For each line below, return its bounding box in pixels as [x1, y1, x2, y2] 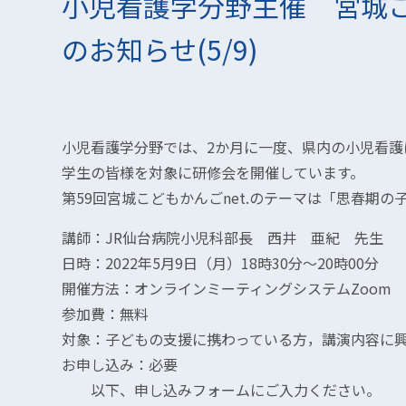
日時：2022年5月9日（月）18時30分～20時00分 [62, 252, 379, 274]
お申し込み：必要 [62, 353, 178, 375]
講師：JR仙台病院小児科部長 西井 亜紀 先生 [62, 227, 383, 248]
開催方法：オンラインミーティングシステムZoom [62, 277, 391, 299]
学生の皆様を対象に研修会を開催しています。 [62, 161, 364, 183]
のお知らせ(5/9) [62, 29, 258, 69]
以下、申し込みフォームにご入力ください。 [62, 379, 381, 401]
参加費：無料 [62, 303, 149, 324]
